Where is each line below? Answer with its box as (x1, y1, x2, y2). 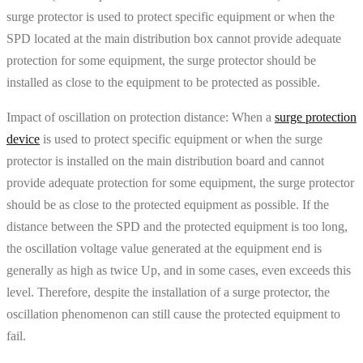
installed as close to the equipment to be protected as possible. (6, 75, 320, 89)
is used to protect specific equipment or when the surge (40, 131, 322, 146)
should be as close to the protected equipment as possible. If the (6, 197, 329, 211)
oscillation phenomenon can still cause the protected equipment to (6, 306, 340, 321)
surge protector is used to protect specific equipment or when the (6, 9, 335, 23)
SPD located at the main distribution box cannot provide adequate (6, 31, 341, 45)
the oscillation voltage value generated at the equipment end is (6, 241, 322, 255)
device (6, 131, 40, 146)
